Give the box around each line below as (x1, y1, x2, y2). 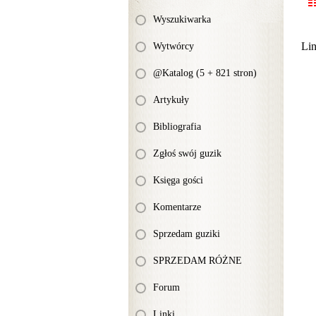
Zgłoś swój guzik (153, 148, 221, 159)
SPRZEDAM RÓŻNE (153, 255, 242, 266)
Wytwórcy (153, 41, 194, 51)
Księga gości (153, 175, 203, 186)
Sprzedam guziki (153, 229, 220, 239)
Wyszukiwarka (153, 14, 211, 25)
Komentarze (153, 202, 201, 212)
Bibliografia (153, 121, 201, 132)
